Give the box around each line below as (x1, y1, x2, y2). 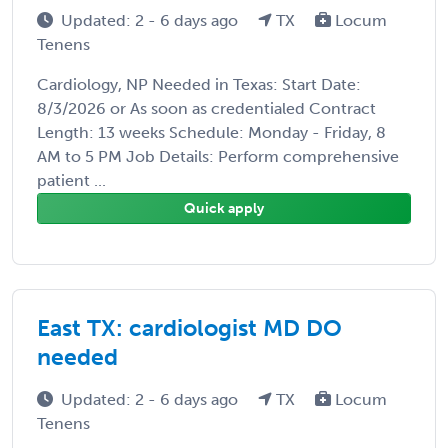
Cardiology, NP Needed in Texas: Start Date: (37, 74, 361, 94)
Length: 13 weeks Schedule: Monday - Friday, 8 (37, 122, 386, 142)
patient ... (37, 170, 106, 190)
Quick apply (184, 199, 264, 217)
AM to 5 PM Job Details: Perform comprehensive (37, 146, 399, 166)
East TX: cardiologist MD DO (37, 313, 342, 342)
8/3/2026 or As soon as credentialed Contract (37, 98, 376, 118)
